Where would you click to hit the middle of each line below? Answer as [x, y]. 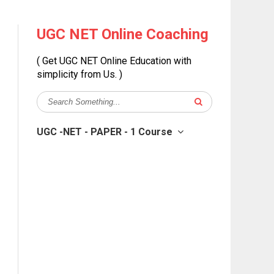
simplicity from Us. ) [80, 74]
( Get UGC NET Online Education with [114, 61]
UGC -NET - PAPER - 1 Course [105, 132]
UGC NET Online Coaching [123, 34]
